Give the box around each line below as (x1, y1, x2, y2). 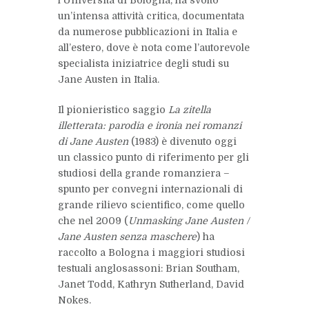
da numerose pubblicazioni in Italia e (58, 26, 237, 38)
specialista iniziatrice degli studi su (58, 58, 229, 70)
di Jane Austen (58, 136, 128, 148)
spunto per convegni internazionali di (58, 183, 243, 195)
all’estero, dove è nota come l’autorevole (58, 42, 250, 54)
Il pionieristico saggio (58, 104, 168, 116)
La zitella (168, 104, 211, 116)
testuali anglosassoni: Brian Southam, (58, 263, 239, 275)
